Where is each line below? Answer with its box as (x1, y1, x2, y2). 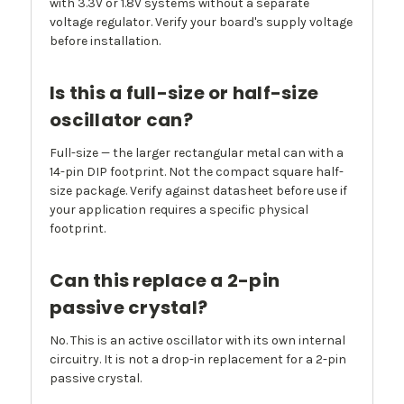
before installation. (50, 33, 161, 50)
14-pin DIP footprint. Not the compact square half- (50, 164, 344, 180)
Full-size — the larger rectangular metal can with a (50, 145, 344, 161)
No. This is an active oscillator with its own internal (50, 333, 345, 349)
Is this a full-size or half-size (50, 80, 318, 106)
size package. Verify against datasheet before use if (50, 183, 347, 199)
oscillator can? (50, 107, 193, 133)
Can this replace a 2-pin (50, 268, 280, 294)
